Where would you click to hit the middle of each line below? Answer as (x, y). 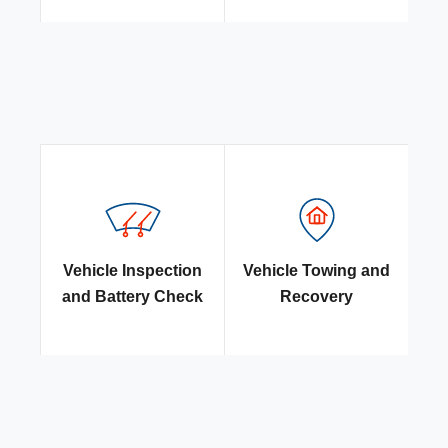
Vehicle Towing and (316, 271)
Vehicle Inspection (132, 271)
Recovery (316, 297)
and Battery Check (132, 297)
